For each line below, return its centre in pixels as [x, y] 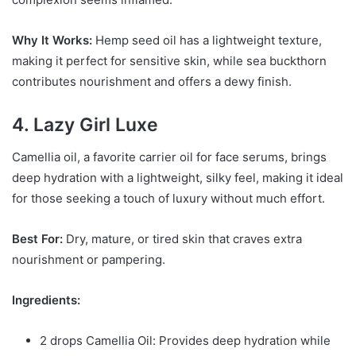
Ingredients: [46, 300]
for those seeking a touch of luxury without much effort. [168, 198]
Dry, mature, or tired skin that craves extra [182, 238]
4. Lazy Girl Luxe [85, 125]
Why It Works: [52, 41]
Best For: [37, 238]
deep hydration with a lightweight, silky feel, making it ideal [178, 177]
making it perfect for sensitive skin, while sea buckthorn [169, 61]
